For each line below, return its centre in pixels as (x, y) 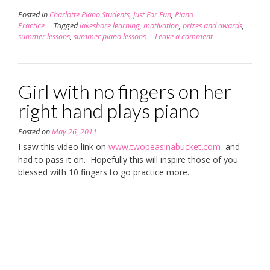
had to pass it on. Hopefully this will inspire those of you (128, 159)
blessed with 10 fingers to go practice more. (104, 172)
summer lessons (44, 36)
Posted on (35, 131)
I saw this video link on (63, 146)
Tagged (67, 25)
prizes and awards (212, 25)
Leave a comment (184, 36)
